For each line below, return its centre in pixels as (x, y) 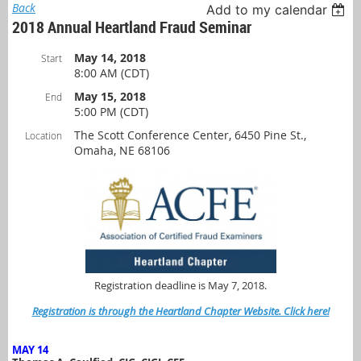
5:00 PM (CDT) (111, 112)
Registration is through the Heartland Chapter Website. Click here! (180, 311)
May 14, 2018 (110, 58)
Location (44, 135)
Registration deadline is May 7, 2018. (180, 285)
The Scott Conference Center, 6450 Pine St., (190, 135)
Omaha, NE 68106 (122, 150)
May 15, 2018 (110, 96)
